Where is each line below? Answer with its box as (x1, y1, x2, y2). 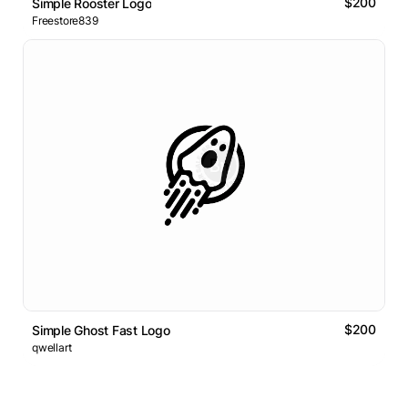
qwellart (32, 341, 72, 355)
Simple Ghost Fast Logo (32, 322, 170, 339)
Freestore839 (32, 14, 98, 28)
